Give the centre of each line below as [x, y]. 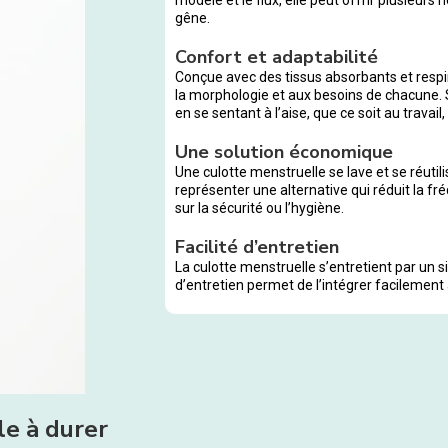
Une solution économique [284, 151]
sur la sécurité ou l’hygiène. [260, 207]
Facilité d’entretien [257, 246]
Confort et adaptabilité [277, 56]
